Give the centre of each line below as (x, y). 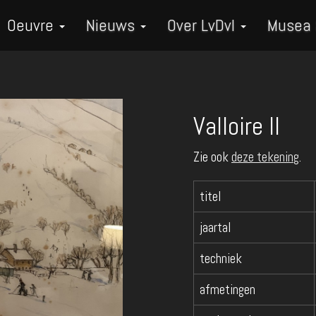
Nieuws (113, 25)
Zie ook (212, 157)
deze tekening (265, 157)
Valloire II (237, 126)
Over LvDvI (203, 25)
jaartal (215, 227)
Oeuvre (32, 25)
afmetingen (227, 290)
